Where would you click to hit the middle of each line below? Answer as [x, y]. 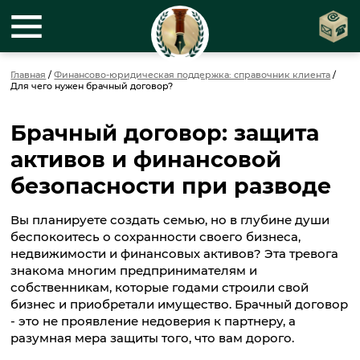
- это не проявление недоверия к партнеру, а [153, 321]
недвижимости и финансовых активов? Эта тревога [175, 254]
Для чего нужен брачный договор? [92, 86]
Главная [29, 75]
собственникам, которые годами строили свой [160, 288]
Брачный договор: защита [165, 133]
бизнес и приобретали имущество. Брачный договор [180, 305]
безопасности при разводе [171, 186]
